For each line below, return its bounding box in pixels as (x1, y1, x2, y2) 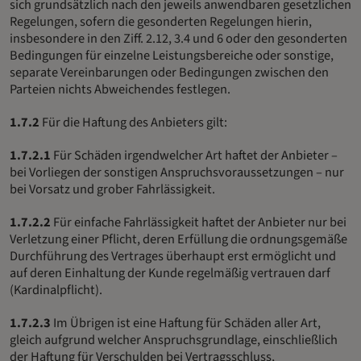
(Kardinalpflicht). (10, 280, 102, 300)
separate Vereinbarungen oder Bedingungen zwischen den (10, 62, 329, 82)
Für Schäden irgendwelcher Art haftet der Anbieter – (51, 145, 338, 165)
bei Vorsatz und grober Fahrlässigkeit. (10, 179, 215, 199)
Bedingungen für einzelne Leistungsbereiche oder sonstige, (10, 45, 334, 65)
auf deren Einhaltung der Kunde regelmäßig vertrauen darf (10, 263, 330, 283)
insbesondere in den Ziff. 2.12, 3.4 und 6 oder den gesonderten (10, 28, 347, 48)
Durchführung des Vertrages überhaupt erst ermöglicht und (10, 246, 336, 266)
